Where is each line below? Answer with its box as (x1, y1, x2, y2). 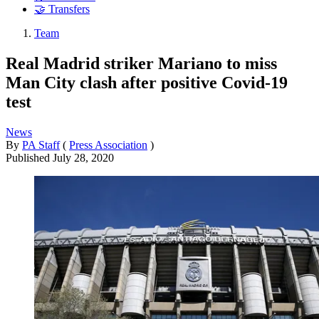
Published (6, 151, 53, 164)
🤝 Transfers (34, 3, 90, 16)
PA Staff (22, 138, 60, 151)
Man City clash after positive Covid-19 (6, 73, 288, 92)
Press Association (69, 138, 147, 151)
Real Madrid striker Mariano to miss (6, 53, 277, 73)
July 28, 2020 (53, 151, 114, 164)
